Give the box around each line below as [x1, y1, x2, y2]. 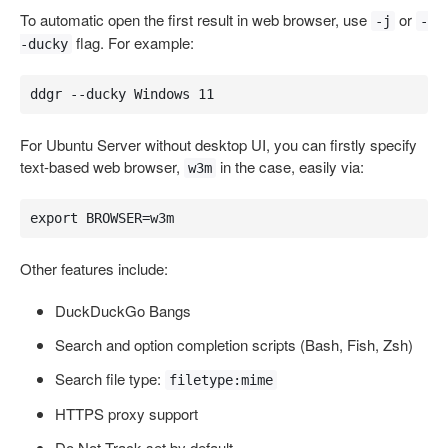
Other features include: [20, 257, 168, 279]
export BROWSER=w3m [29, 210, 174, 227]
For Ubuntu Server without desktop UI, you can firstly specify [20, 133, 417, 155]
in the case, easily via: [216, 155, 364, 177]
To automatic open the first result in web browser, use [20, 8, 371, 30]
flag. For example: [72, 31, 194, 53]
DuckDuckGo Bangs [55, 299, 191, 321]
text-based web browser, [20, 155, 184, 177]
